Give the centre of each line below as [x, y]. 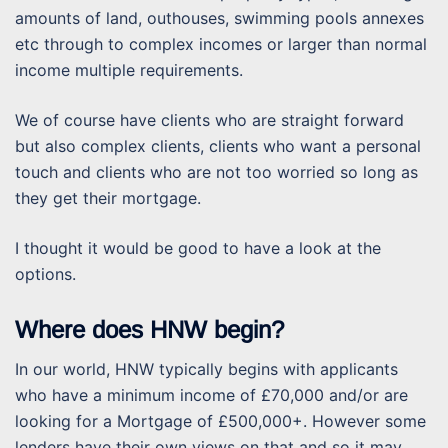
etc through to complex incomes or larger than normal [221, 44]
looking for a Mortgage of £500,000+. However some [220, 421]
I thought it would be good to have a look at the [198, 248]
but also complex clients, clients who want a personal [218, 146]
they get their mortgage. [108, 198]
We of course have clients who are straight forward [209, 120]
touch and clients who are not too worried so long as [216, 172]
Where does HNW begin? [149, 330]
